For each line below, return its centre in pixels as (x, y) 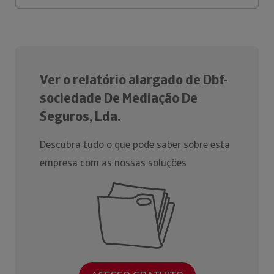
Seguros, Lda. (80, 117)
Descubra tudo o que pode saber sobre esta (135, 145)
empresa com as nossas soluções (113, 163)
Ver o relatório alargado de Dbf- (134, 80)
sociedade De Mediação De (119, 98)
